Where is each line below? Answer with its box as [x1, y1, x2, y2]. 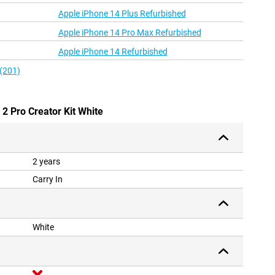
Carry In [33, 174, 63, 185]
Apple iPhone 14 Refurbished [58, 47, 168, 57]
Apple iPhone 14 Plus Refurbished [58, 9, 186, 19]
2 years [33, 157, 60, 167]
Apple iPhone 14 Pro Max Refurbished [58, 28, 201, 38]
